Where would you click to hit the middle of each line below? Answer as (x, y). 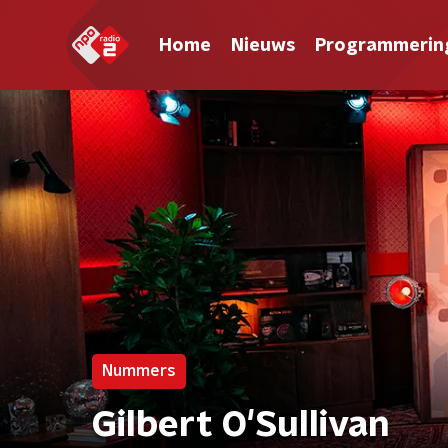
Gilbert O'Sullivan (241, 425)
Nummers (139, 371)
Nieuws (263, 45)
